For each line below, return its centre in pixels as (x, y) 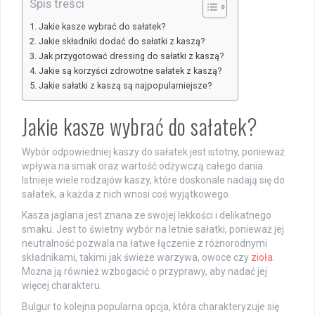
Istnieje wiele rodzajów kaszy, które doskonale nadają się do (153, 180)
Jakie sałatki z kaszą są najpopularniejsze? (125, 85)
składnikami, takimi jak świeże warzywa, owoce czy (136, 257)
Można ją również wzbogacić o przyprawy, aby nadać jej (144, 271)
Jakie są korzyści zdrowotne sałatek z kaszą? (130, 70)
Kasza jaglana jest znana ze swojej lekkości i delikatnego (147, 215)
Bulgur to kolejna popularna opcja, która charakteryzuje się (150, 306)
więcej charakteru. (62, 285)
